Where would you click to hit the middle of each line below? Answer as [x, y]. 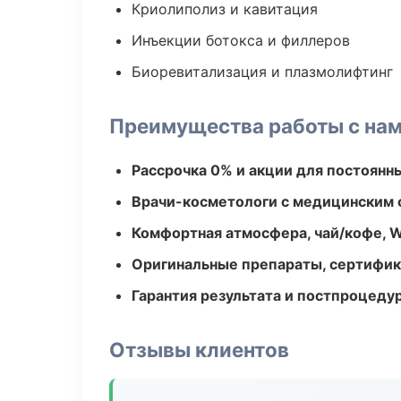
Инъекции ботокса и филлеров [241, 40]
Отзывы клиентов [199, 350]
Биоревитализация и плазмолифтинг [262, 72]
